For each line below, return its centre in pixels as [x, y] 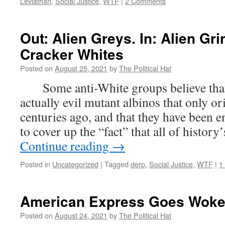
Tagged [117, 164]
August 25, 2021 [81, 68]
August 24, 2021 [81, 215]
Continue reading [66, 146]
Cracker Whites [72, 54]
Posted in [35, 164]
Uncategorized [75, 164]
